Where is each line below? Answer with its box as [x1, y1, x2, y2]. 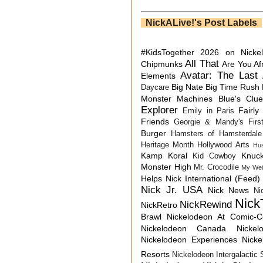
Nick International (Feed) [166, 173, 260, 183]
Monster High [141, 161, 191, 171]
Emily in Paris [183, 106, 234, 115]
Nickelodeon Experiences [141, 234, 237, 244]
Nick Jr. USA [141, 184, 203, 195]
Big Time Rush [205, 82, 259, 92]
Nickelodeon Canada [141, 223, 227, 233]
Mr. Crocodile [194, 163, 239, 171]
